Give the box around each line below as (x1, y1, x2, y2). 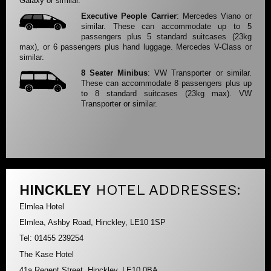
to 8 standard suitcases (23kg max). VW (81, 89, 252, 99)
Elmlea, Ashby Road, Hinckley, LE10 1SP (19, 218, 166, 227)
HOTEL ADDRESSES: (96, 181, 241, 198)
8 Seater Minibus (81, 68, 148, 78)
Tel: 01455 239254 (19, 233, 84, 243)
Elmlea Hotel (19, 201, 65, 211)
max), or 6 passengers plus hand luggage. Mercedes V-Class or (19, 42, 252, 51)
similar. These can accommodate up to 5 (81, 21, 252, 31)
